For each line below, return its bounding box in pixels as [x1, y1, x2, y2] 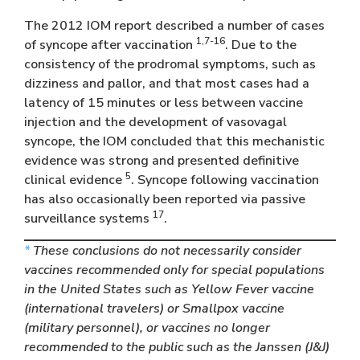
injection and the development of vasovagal [24, 112, 287, 131]
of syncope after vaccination [24, 35, 196, 54]
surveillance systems [24, 209, 153, 227]
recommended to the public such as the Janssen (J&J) [24, 337, 329, 356]
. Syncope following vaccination [131, 170, 319, 189]
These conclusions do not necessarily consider [30, 241, 301, 260]
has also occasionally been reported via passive [24, 190, 305, 208]
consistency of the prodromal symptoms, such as [24, 55, 316, 73]
